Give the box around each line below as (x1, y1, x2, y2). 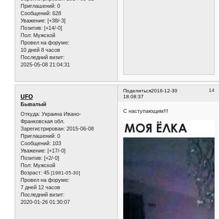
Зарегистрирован (21, 125, 64, 131)
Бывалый (21, 101, 46, 108)
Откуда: (21, 110, 40, 117)
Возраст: (21, 169, 42, 175)
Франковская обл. (21, 118, 65, 124)
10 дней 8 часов (21, 46, 60, 53)
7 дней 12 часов (21, 184, 60, 190)
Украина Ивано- (40, 110, 81, 117)
